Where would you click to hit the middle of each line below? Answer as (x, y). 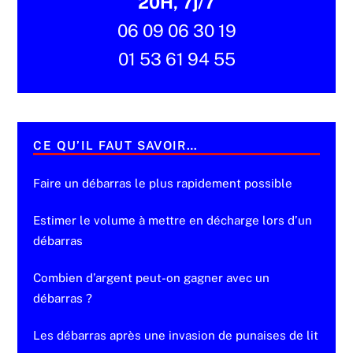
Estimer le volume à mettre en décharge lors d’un (173, 221)
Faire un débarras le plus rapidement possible (163, 184)
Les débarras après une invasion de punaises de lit (176, 336)
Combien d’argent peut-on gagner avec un (152, 278)
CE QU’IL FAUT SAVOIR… (116, 145)
